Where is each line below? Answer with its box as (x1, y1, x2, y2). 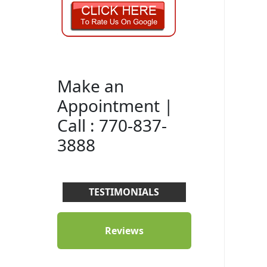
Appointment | (57, 94, 173, 117)
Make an (57, 74, 124, 97)
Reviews (104, 224, 144, 237)
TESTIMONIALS (89, 185, 160, 198)
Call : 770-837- (57, 114, 167, 136)
